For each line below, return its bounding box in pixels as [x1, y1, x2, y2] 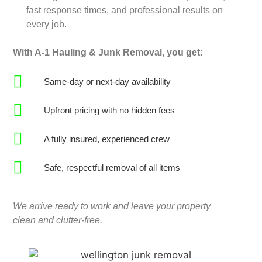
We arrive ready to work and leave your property [13, 201, 211, 212]
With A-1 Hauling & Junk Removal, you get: [13, 47, 204, 58]
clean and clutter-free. [13, 215, 103, 226]
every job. [26, 19, 67, 30]
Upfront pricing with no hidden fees [44, 105, 175, 116]
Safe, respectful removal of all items [44, 163, 181, 173]
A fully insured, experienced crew [44, 134, 170, 144]
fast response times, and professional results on [26, 5, 223, 16]
